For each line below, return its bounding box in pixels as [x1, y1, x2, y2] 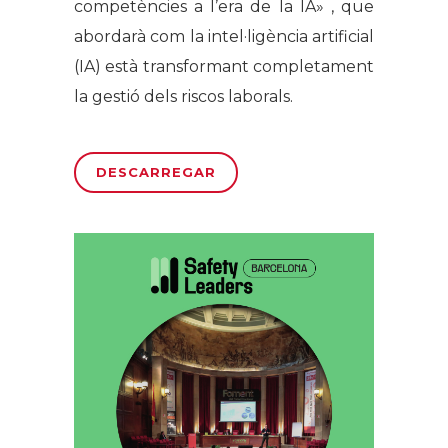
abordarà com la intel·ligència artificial [74, 26, 374, 46]
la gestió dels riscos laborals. [74, 86, 293, 106]
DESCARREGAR [96, 163, 216, 180]
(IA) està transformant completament [74, 56, 374, 76]
